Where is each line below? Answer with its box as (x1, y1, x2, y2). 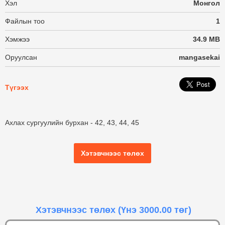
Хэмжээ (5, 35, 30, 43)
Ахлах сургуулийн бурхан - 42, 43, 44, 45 (5, 119, 139, 127)
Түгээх (5, 83, 29, 91)
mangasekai (179, 53, 220, 61)
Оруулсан (5, 53, 37, 61)
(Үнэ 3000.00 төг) (118, 204, 191, 215)
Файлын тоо (5, 17, 45, 25)
